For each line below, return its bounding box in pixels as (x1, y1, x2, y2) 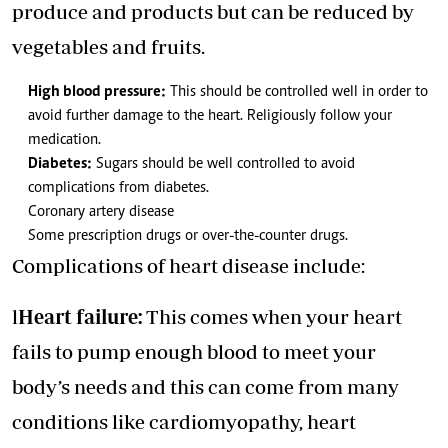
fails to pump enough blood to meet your (12, 340, 376, 364)
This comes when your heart (142, 305, 402, 329)
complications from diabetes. (28, 180, 209, 197)
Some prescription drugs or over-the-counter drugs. (28, 228, 348, 245)
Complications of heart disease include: (12, 254, 365, 278)
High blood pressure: (28, 84, 166, 101)
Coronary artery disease (28, 204, 174, 221)
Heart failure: (18, 305, 142, 329)
